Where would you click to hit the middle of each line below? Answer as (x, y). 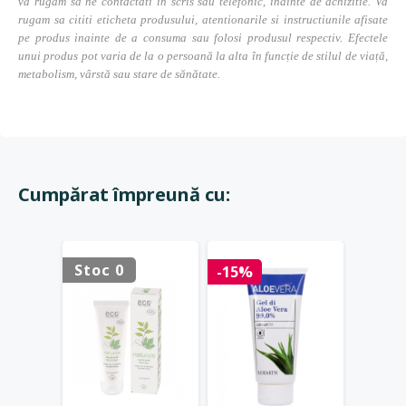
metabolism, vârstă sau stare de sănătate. (119, 74)
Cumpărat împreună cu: (124, 194)
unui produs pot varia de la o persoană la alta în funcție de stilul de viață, (203, 56)
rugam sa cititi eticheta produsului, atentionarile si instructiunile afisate (203, 19)
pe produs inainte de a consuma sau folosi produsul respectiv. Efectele (203, 38)
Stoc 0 (99, 270)
